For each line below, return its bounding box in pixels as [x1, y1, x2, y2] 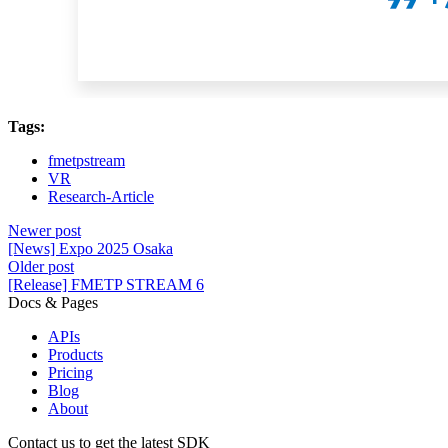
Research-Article [48, 188, 154, 206]
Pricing [48, 364, 93, 382]
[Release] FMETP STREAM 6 [8, 276, 204, 294]
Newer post [8, 222, 81, 240]
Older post [8, 258, 74, 276]
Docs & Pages [8, 294, 98, 312]
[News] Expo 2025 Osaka [8, 240, 173, 258]
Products [48, 346, 103, 364]
